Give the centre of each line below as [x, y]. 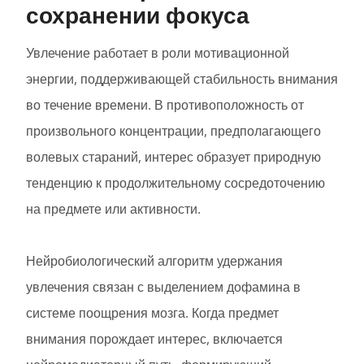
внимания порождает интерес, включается [154, 339]
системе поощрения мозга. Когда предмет [152, 313]
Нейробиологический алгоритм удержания [154, 261]
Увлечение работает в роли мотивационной [158, 53]
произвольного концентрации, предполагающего [173, 131]
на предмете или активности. [113, 209]
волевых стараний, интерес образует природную [173, 157]
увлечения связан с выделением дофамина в [163, 287]
